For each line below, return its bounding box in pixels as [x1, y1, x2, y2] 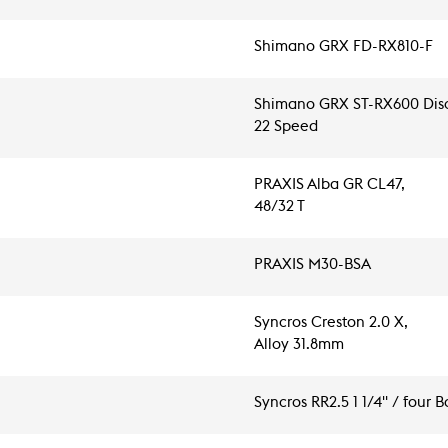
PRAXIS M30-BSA [254, 257, 371, 272]
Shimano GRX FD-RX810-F [254, 39, 433, 54]
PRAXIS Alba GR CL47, [254, 177, 405, 192]
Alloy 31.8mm [254, 337, 344, 352]
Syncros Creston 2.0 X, [254, 315, 408, 330]
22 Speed [254, 119, 318, 134]
